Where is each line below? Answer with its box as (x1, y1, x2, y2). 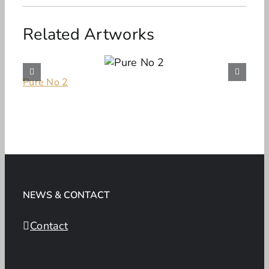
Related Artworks (23, 23, 155, 46)
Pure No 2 (23, 75, 68, 89)
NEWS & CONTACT (23, 188, 110, 202)
